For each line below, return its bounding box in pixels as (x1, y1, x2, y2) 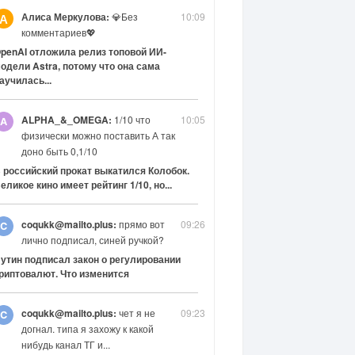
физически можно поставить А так (21, 128, 175, 142)
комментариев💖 (21, 25, 96, 39)
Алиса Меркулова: (21, 10, 109, 24)
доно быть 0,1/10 (21, 144, 97, 158)
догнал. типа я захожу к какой (21, 322, 154, 335)
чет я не (116, 306, 155, 319)
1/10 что (111, 113, 151, 126)
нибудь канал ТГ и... (21, 338, 110, 351)
